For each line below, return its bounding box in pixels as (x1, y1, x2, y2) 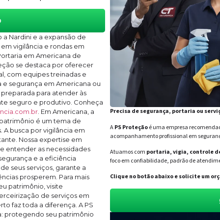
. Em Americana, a (38, 108, 94, 115)
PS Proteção (114, 123, 148, 132)
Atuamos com (110, 147, 146, 156)
